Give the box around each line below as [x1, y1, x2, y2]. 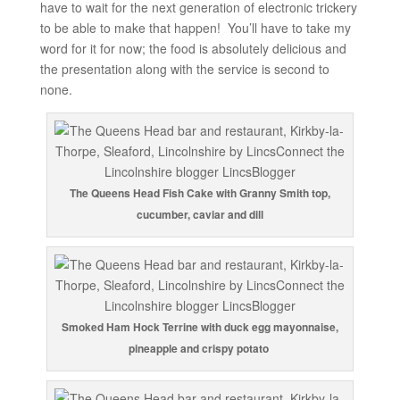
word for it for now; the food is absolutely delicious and [39, 39, 346, 58]
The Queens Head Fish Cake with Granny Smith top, [69, 185, 330, 202]
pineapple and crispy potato [128, 340, 271, 357]
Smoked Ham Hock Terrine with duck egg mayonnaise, [61, 319, 338, 336]
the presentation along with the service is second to [39, 60, 329, 79]
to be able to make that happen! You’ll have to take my [39, 19, 351, 37]
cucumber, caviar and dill [136, 206, 263, 223]
